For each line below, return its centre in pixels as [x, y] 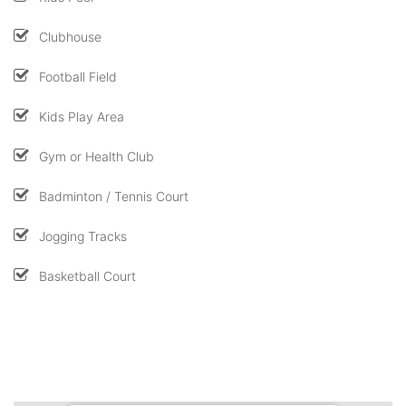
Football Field [78, 76]
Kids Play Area [82, 116]
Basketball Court [87, 275]
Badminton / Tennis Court [114, 196]
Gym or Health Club [97, 156]
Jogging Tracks [83, 236]
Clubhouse [70, 36]
